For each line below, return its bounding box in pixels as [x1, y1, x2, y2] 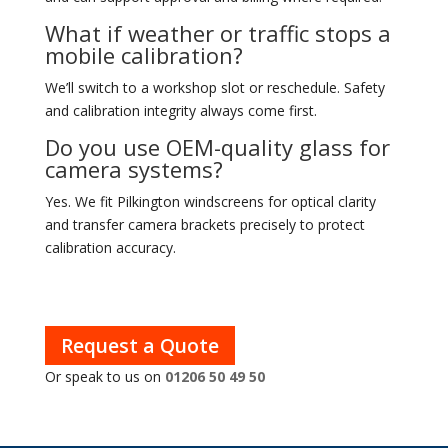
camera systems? [44, 154, 223, 184]
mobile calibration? [44, 40, 243, 70]
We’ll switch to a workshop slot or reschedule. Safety [44, 78, 385, 97]
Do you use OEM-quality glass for [44, 132, 390, 162]
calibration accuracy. [44, 238, 176, 257]
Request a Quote [60, 332, 219, 359]
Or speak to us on [44, 367, 165, 386]
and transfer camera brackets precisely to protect [44, 215, 365, 234]
